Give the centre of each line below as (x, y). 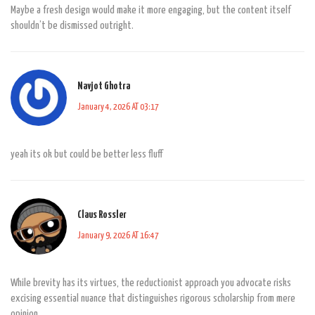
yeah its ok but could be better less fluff (86, 154)
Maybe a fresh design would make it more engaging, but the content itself (151, 10)
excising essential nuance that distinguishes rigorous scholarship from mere (153, 298)
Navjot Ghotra (104, 86)
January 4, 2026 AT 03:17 (118, 108)
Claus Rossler (102, 215)
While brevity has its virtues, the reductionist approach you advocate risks (151, 283)
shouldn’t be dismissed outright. (72, 25)
